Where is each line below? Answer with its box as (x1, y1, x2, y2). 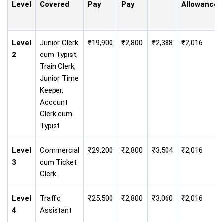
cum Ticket (40, 157, 77, 166)
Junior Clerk (40, 38, 78, 47)
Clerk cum (40, 109, 72, 118)
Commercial (40, 145, 79, 155)
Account (40, 97, 68, 107)
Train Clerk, (40, 61, 76, 71)
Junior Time (40, 73, 79, 83)
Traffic (40, 193, 61, 203)
